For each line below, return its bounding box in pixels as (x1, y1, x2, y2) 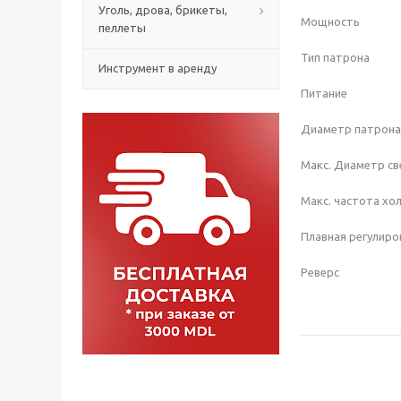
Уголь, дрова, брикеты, (98, 3, 227, 16)
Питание (301, 86, 350, 99)
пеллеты (98, 21, 146, 34)
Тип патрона (301, 50, 372, 64)
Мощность (301, 14, 363, 28)
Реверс (301, 265, 342, 278)
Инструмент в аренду (98, 61, 217, 74)
